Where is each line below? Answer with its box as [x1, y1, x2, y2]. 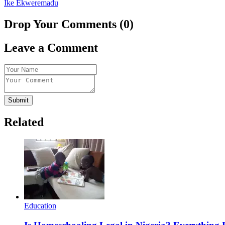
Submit [8, 96, 29, 104]
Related [4, 116, 44, 129]
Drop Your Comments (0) [4, 17, 134, 31]
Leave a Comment [4, 41, 98, 54]
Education [24, 201, 56, 210]
